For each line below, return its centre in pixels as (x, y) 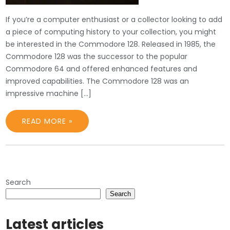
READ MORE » (47, 121)
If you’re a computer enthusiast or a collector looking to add (114, 20)
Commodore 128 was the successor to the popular (97, 57)
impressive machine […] (49, 94)
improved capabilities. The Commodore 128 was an (98, 81)
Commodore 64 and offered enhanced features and (102, 69)
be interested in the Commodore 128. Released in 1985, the (111, 44)
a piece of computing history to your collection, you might (111, 32)
